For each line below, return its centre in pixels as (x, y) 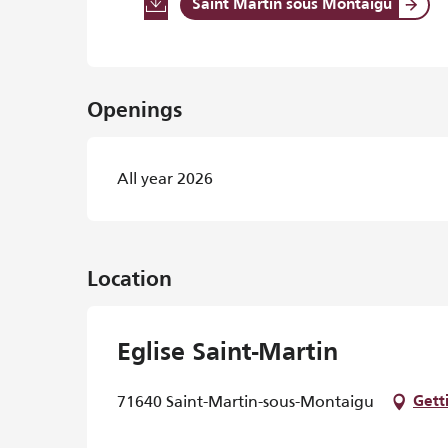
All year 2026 (165, 179)
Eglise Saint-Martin (227, 354)
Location (129, 281)
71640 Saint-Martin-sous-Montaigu (245, 402)
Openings (135, 112)
